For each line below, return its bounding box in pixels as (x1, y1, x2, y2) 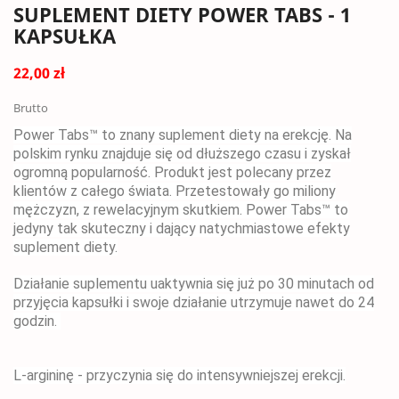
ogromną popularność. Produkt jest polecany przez (13, 164, 331, 181)
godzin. (13, 313, 61, 330)
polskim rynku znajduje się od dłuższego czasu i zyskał (13, 145, 351, 162)
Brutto (13, 100, 48, 116)
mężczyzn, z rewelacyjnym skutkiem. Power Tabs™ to (13, 201, 348, 218)
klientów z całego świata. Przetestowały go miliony (13, 183, 336, 199)
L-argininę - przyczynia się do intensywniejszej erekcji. (13, 367, 346, 384)
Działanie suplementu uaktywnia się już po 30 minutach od (13, 275, 374, 292)
